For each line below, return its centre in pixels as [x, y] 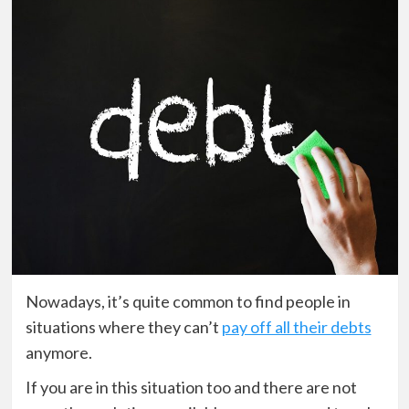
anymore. [58, 352]
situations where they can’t [123, 326]
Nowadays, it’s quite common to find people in [188, 301]
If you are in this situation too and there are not [191, 387]
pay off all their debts [296, 326]
